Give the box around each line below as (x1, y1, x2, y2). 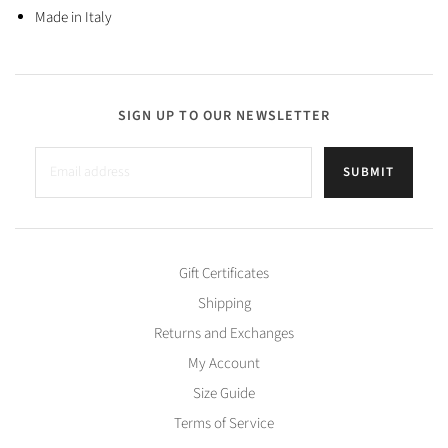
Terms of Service (174, 412, 274, 434)
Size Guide (193, 382, 255, 404)
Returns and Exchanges (154, 322, 294, 344)
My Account (188, 352, 260, 374)
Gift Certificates (179, 262, 269, 284)
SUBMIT (342, 162, 394, 181)
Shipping (197, 292, 251, 314)
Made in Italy (35, 6, 112, 28)
